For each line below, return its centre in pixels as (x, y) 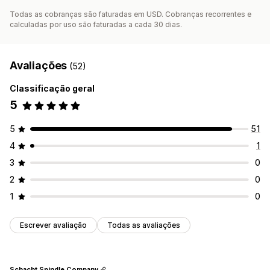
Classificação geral (52, 89)
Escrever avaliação (53, 225)
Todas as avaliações (144, 225)
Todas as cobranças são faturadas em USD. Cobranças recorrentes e (130, 14)
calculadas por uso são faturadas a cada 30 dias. (96, 25)
